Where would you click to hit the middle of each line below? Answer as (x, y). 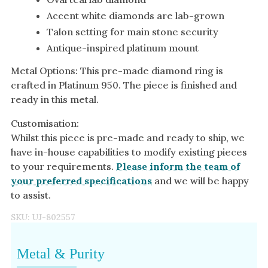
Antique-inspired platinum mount (123, 48)
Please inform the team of (178, 166)
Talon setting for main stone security (133, 31)
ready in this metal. (55, 99)
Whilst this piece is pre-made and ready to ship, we (128, 137)
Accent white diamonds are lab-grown (135, 15)
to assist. (31, 195)
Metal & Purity (61, 254)
